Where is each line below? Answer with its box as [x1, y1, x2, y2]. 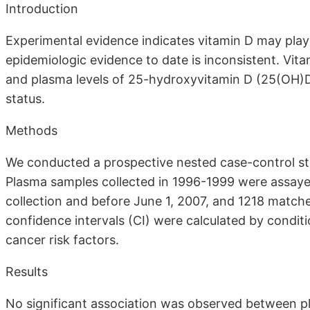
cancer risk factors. [6, 232, 119, 247]
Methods [6, 122, 57, 138]
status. [6, 91, 45, 106]
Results [6, 264, 48, 279]
